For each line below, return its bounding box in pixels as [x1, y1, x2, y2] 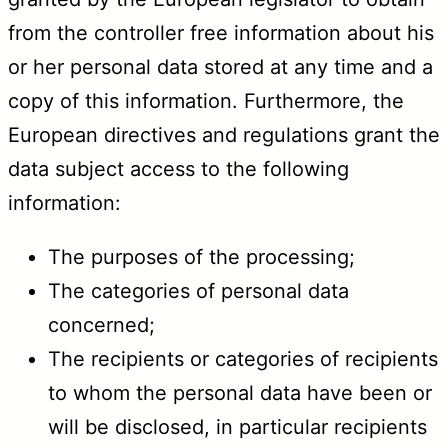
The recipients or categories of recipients [48, 346, 438, 371]
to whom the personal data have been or [48, 380, 432, 405]
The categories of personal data [48, 278, 349, 303]
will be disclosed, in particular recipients [48, 414, 427, 439]
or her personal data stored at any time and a [8, 54, 433, 79]
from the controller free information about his [8, 20, 434, 45]
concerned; [48, 312, 155, 337]
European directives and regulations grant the [8, 122, 440, 147]
